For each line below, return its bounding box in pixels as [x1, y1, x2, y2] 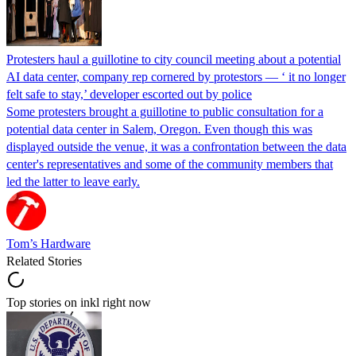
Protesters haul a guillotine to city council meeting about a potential [6, 52, 341, 66]
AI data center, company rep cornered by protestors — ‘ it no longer [6, 69, 346, 83]
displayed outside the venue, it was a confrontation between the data [6, 139, 346, 153]
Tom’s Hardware [6, 236, 91, 250]
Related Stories [6, 253, 82, 268]
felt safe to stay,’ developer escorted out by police [6, 87, 252, 101]
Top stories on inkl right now [6, 295, 151, 309]
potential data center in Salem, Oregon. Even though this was [6, 122, 312, 136]
